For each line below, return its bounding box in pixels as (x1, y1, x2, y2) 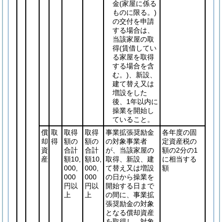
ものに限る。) (112, 8, 157, 16)
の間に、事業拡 (106, 191, 154, 199)
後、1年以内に (112, 98, 158, 106)
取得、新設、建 (106, 155, 154, 163)
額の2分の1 (162, 146, 198, 154)
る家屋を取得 (112, 53, 154, 61)
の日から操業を (106, 173, 154, 181)
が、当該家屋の (106, 146, 154, 154)
